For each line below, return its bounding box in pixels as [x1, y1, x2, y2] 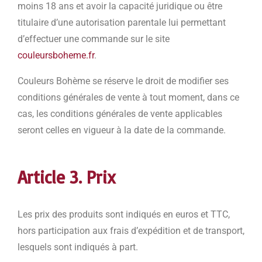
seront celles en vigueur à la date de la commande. [18, 125, 228, 136]
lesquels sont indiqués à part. [18, 242, 138, 253]
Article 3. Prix [18, 166, 122, 188]
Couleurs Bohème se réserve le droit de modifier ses [18, 75, 229, 87]
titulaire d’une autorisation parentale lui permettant [18, 17, 226, 29]
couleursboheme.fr [18, 50, 94, 61]
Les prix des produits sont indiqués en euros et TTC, [18, 209, 230, 220]
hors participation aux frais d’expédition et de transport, [18, 225, 244, 237]
